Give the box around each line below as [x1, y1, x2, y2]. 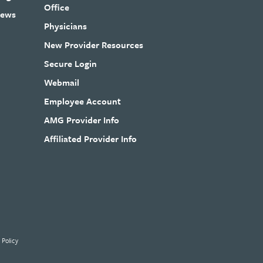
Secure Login [44, 56, 97, 70]
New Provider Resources [44, 38, 144, 51]
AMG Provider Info [44, 113, 120, 126]
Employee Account [44, 94, 122, 107]
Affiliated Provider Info [44, 131, 137, 145]
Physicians [44, 19, 87, 32]
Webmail [44, 75, 80, 89]
